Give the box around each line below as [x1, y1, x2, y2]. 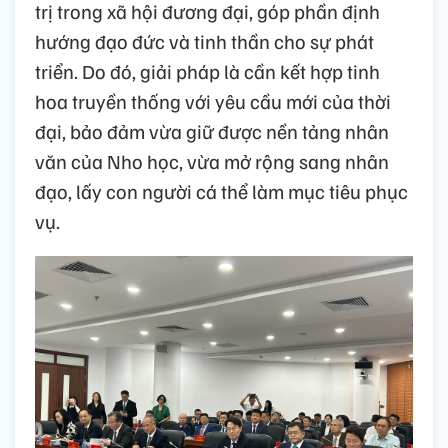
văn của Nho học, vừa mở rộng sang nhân [35, 148, 389, 175]
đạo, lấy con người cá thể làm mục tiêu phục [35, 178, 408, 205]
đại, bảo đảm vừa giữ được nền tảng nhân [35, 118, 389, 145]
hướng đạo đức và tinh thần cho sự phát [35, 28, 374, 55]
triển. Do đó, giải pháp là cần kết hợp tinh [35, 58, 380, 85]
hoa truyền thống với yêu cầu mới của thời [35, 88, 391, 115]
